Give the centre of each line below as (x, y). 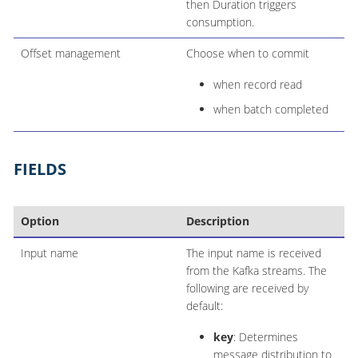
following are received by (247, 288)
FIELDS (40, 169)
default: (204, 306)
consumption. (220, 22)
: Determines (265, 337)
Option (40, 221)
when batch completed (270, 109)
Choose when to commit (247, 54)
